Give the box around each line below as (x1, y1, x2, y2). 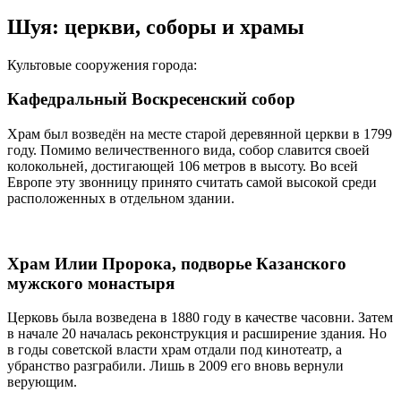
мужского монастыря (7, 273, 175, 293)
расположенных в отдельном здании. (7, 190, 235, 206)
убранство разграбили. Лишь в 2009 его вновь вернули (7, 358, 344, 374)
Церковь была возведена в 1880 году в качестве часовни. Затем (7, 310, 393, 326)
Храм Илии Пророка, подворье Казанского (7, 253, 346, 273)
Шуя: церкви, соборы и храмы (7, 14, 304, 38)
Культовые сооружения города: (7, 56, 197, 73)
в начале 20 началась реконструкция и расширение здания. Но (7, 326, 387, 342)
